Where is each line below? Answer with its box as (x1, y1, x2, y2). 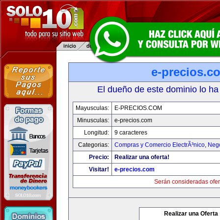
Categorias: (78, 141, 109, 148)
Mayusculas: (75, 105, 109, 111)
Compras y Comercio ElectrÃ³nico (114, 141, 205, 148)
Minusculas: (77, 117, 109, 124)
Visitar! (88, 166, 109, 173)
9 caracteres (114, 129, 147, 136)
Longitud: (83, 129, 109, 136)
